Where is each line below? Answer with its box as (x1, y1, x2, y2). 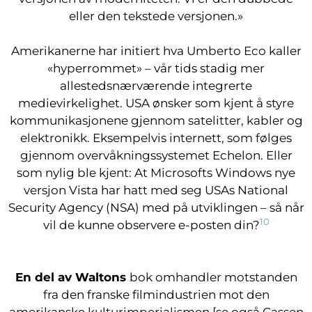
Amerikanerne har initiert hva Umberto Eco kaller (10, 44, 302, 58)
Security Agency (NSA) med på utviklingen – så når (8, 201, 304, 214)
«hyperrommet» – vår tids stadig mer (47, 61, 265, 75)
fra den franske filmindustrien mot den (42, 288, 270, 302)
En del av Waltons (15, 270, 130, 284)
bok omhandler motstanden (129, 270, 297, 284)
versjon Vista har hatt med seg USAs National (24, 183, 288, 197)
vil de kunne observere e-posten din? (42, 218, 260, 232)
